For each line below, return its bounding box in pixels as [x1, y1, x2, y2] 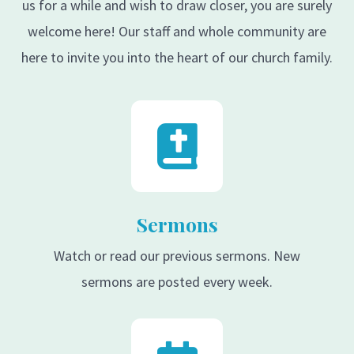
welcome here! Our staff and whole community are [28, 22, 326, 41]
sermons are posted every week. [81, 273, 273, 292]
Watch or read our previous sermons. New [54, 247, 300, 265]
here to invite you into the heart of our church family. [21, 48, 333, 67]
